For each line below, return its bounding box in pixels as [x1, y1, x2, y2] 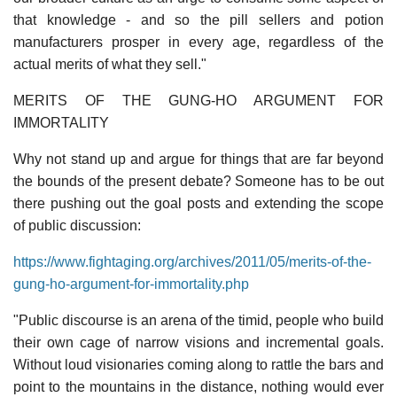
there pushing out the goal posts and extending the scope [13, 195, 384, 211]
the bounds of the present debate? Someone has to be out [13, 173, 384, 189]
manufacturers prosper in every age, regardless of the [13, 34, 384, 50]
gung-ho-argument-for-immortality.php [13, 276, 249, 292]
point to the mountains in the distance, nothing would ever [13, 378, 384, 394]
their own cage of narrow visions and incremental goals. [13, 334, 384, 350]
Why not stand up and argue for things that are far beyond [13, 151, 384, 167]
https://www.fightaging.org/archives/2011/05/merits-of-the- [13, 253, 371, 269]
